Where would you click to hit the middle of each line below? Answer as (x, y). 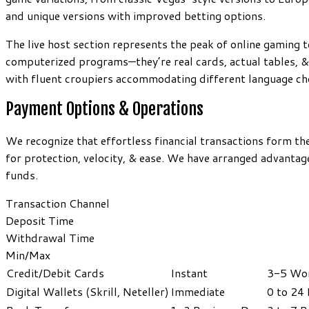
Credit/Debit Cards (55, 273)
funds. (22, 175)
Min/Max (28, 255)
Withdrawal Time (50, 238)
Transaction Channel (58, 203)
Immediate (198, 292)
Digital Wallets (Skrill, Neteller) (88, 292)
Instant (189, 273)
